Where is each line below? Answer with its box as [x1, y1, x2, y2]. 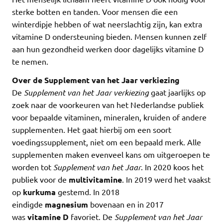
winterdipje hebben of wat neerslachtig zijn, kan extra [12, 19, 202, 29]
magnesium [45, 199, 88, 210]
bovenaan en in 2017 [88, 199, 164, 210]
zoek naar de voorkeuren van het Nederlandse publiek [12, 100, 204, 110]
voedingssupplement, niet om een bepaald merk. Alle [12, 137, 201, 147]
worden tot [12, 162, 53, 172]
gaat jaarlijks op [151, 87, 206, 98]
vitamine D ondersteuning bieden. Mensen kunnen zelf [12, 31, 207, 42]
